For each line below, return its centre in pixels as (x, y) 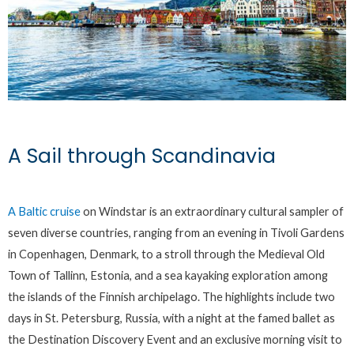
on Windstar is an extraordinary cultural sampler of (212, 212)
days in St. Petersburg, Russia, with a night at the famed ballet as (171, 318)
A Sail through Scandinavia (142, 156)
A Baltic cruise (44, 212)
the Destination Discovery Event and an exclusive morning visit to (175, 340)
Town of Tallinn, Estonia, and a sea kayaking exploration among (168, 276)
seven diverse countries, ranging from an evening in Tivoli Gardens (176, 233)
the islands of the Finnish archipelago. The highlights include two (171, 297)
